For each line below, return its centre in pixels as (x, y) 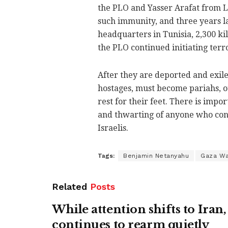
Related (69, 186)
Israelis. (113, 128)
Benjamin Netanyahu (156, 155)
